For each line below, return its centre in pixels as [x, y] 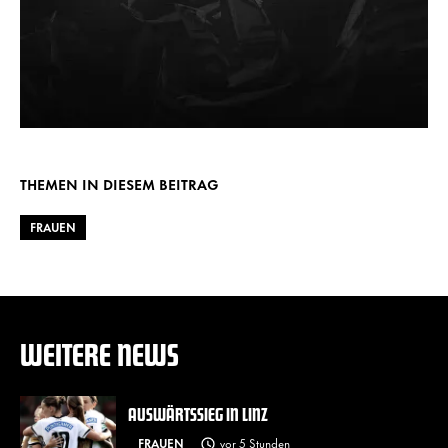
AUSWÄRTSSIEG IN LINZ [198, 413]
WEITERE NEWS [99, 354]
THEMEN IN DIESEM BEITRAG [119, 183]
